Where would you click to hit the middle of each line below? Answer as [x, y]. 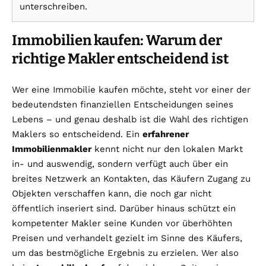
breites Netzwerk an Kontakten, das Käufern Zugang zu [131, 178]
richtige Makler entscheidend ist [120, 58]
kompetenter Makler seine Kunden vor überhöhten [122, 223]
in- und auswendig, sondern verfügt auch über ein [120, 164]
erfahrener [166, 134]
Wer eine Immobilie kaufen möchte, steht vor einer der [131, 89]
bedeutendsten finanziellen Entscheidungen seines [123, 104]
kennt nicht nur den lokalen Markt [167, 149]
